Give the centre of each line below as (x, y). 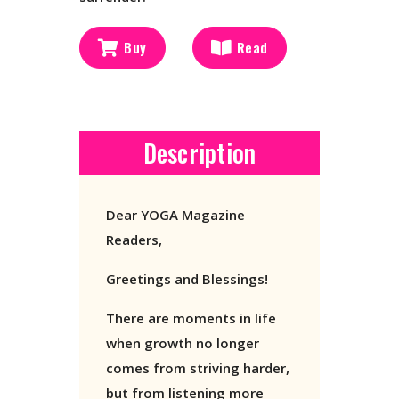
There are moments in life (191, 318)
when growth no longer (183, 343)
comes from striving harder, (198, 368)
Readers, (134, 240)
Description (199, 153)
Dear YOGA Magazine (175, 215)
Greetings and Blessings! (187, 279)
